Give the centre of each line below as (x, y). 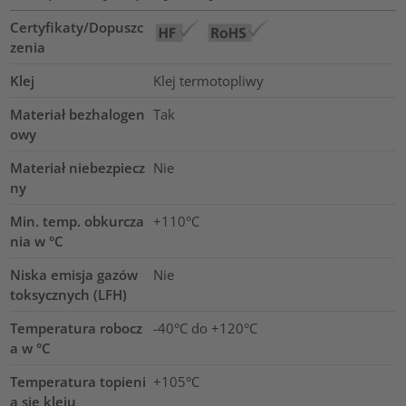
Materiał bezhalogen (78, 115)
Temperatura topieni (78, 382)
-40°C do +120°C (205, 329)
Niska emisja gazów (74, 275)
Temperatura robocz (77, 329)
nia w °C (37, 242)
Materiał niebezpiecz (78, 168)
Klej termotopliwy (208, 81)
